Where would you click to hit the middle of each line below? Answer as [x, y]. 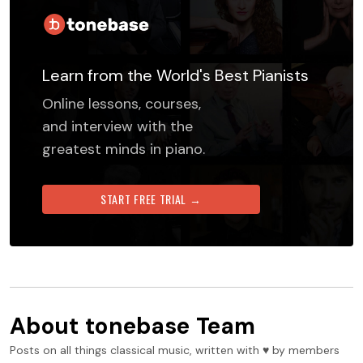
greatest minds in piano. [124, 149]
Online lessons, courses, [122, 103]
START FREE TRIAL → [151, 199]
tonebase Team [171, 326]
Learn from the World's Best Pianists [175, 75]
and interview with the [117, 126]
